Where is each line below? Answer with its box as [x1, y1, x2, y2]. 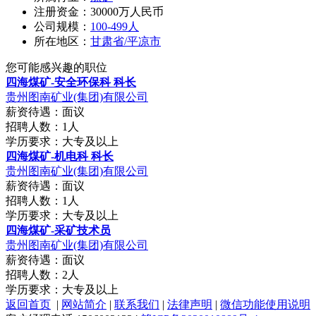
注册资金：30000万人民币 [34, 5, 164, 18]
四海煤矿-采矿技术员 [6, 224, 111, 236]
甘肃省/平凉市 [90, 35, 161, 47]
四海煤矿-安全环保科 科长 [6, 75, 136, 88]
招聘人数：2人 [6, 268, 79, 281]
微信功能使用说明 [220, 298, 310, 310]
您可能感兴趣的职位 [6, 61, 107, 73]
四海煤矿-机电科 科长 [6, 150, 114, 162]
